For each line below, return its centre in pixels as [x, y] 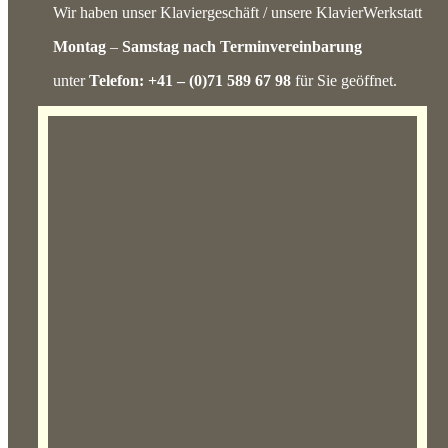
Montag [79, 46]
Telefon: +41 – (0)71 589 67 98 [190, 80]
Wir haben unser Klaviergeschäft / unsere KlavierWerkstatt [237, 12]
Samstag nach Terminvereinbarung [242, 46]
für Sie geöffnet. [344, 80]
